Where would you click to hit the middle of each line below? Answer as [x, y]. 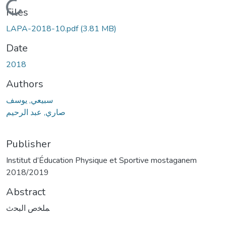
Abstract [26, 192]
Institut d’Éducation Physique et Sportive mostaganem [101, 160]
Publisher [29, 144]
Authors [25, 84]
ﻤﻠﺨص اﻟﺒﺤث [28, 208]
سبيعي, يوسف [30, 100]
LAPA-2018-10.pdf [43, 29]
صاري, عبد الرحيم [36, 112]
